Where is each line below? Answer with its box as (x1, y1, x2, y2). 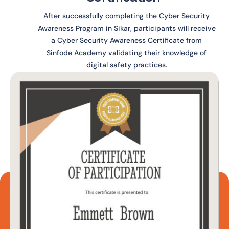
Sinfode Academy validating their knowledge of (47, 48, 207, 57)
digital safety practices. (86, 60, 167, 70)
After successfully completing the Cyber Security (43, 11, 210, 20)
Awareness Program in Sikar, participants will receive (37, 24, 216, 33)
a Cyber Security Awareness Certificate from (51, 36, 202, 45)
